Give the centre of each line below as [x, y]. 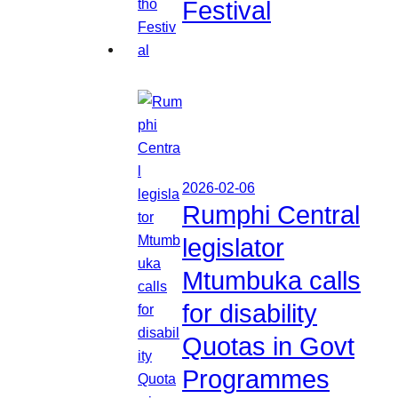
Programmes [256, 380]
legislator [233, 248]
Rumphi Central [271, 215]
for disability [250, 314]
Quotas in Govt [268, 347]
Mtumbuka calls [271, 281]
